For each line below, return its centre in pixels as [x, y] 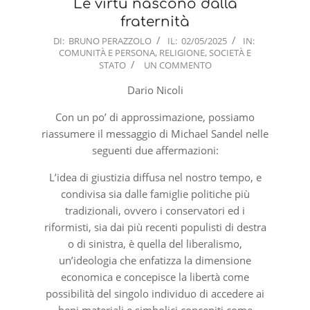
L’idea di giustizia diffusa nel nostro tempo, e [155, 177]
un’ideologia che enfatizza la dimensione [155, 260]
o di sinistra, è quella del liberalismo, [155, 243]
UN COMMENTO [177, 65]
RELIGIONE [182, 52]
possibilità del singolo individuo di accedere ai [155, 293]
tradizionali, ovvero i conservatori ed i [155, 210]
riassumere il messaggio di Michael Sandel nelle [155, 133]
